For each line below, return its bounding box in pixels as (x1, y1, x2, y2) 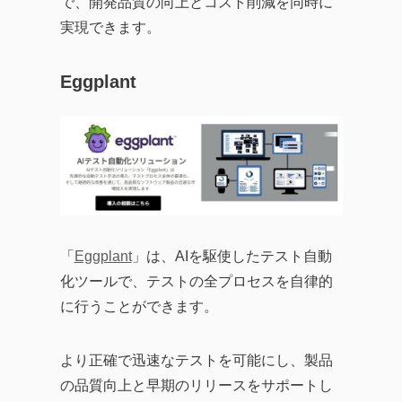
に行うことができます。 (59, 299, 218, 314)
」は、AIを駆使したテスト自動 (131, 249, 332, 264)
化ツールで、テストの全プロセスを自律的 (59, 274, 333, 289)
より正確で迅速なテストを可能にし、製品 (59, 353, 333, 368)
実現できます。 (59, 20, 161, 35)
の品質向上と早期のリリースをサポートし (59, 378, 333, 393)
